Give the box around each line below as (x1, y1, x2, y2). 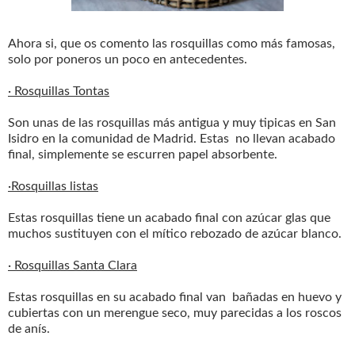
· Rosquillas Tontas (8, 84, 109, 97)
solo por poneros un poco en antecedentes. (8, 52, 247, 66)
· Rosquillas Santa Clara (8, 258, 137, 272)
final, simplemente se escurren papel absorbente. (8, 147, 281, 161)
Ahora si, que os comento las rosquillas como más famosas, (8, 36, 335, 50)
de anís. (8, 322, 50, 335)
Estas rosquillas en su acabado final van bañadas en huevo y (8, 290, 342, 303)
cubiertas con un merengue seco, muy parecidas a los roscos (8, 306, 342, 319)
